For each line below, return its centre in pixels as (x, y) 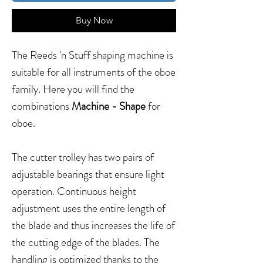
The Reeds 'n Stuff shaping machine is (92, 55)
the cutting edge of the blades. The (86, 242)
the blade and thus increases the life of (93, 225)
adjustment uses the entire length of (89, 208)
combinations (42, 106)
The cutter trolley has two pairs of (83, 157)
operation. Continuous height (74, 191)
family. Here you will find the (73, 89)
